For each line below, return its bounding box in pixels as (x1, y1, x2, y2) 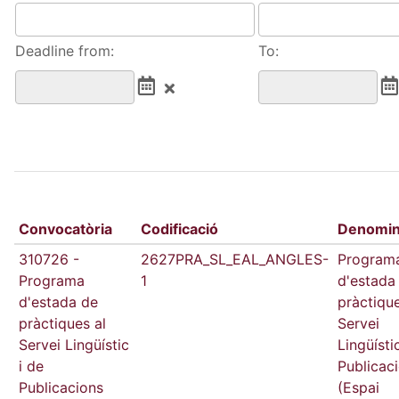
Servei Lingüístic (18, 336, 129, 354)
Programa (18, 272, 85, 289)
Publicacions (18, 379, 103, 396)
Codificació (140, 220, 218, 238)
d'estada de (18, 293, 98, 311)
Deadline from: (15, 42, 114, 60)
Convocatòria (18, 220, 112, 238)
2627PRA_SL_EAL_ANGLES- (140, 250, 329, 268)
